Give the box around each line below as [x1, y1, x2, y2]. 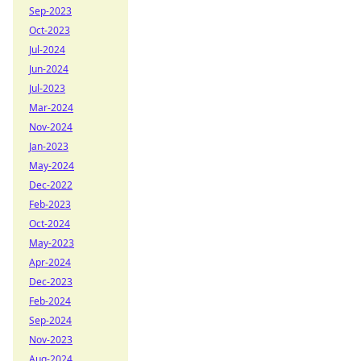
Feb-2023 [29, 197, 71, 211]
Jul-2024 [29, 43, 65, 56]
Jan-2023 [29, 139, 68, 153]
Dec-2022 [29, 178, 73, 192]
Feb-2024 [29, 294, 71, 308]
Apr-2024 [29, 255, 71, 269]
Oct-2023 [29, 23, 70, 37]
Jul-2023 [29, 81, 65, 95]
